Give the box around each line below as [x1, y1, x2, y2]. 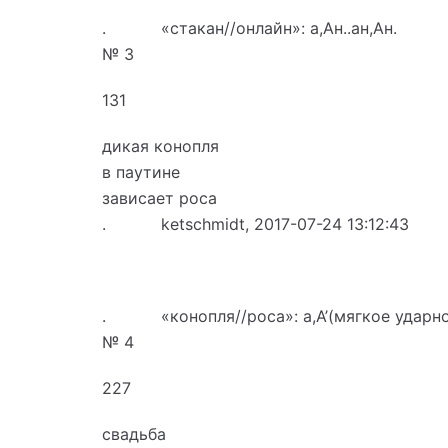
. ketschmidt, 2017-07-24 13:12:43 [102, 213, 409, 234]
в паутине [102, 161, 180, 182]
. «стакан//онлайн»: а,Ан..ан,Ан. [102, 17, 397, 38]
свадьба [102, 423, 166, 444]
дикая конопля [102, 135, 219, 156]
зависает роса [102, 187, 217, 208]
